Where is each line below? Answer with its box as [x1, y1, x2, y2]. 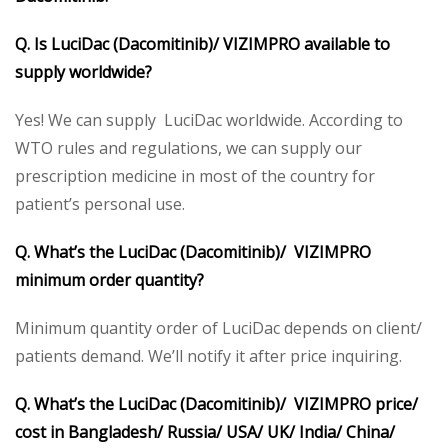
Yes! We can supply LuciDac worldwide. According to [15, 109, 403, 131]
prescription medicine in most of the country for [15, 165, 375, 187]
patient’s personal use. [15, 193, 185, 215]
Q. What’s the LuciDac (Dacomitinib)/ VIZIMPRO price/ [15, 393, 418, 415]
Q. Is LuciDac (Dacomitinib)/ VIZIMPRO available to [15, 33, 390, 55]
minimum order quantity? [15, 269, 204, 291]
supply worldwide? [15, 61, 152, 83]
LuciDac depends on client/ [222, 317, 422, 339]
